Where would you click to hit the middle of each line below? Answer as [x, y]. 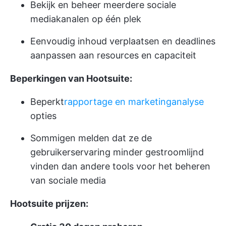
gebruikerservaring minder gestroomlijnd [117, 152]
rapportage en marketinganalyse [134, 101]
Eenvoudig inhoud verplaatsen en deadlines [123, 41]
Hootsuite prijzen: [49, 203]
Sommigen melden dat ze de [91, 138]
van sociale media [68, 180]
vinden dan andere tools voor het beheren [120, 166]
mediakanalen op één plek [86, 19]
